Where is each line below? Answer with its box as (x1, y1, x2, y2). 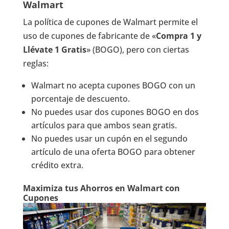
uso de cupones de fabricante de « (22, 30, 156, 42)
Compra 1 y (155, 30, 201, 42)
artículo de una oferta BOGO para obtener (31, 146, 195, 158)
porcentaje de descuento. (31, 93, 130, 105)
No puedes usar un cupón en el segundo (31, 133, 188, 145)
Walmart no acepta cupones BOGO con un (31, 80, 195, 91)
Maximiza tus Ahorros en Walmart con (22, 182, 180, 194)
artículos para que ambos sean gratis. (31, 120, 177, 131)
